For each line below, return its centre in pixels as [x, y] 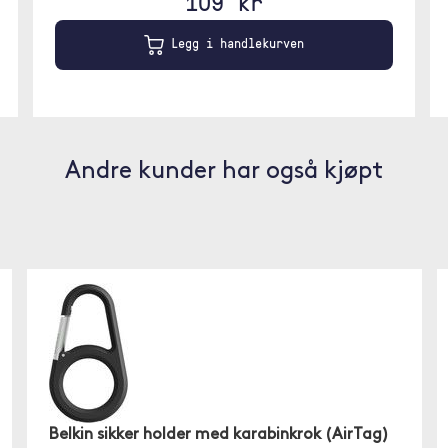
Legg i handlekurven [233, 43]
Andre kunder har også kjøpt [224, 172]
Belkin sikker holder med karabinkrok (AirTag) [218, 435]
